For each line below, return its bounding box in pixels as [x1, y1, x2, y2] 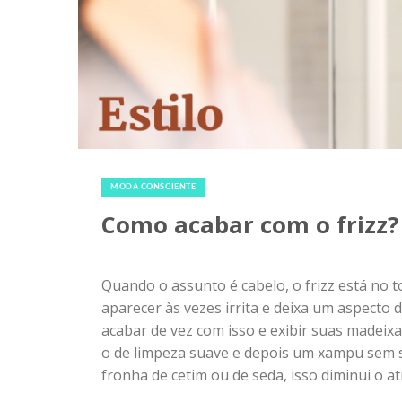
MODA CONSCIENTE [110, 183, 197, 192]
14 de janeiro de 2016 [101, 157, 244, 178]
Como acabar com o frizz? [101, 209, 399, 241]
